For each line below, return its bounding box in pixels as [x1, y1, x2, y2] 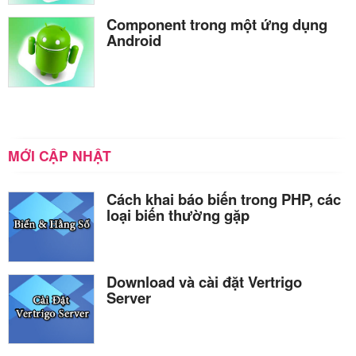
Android [106, 29, 161, 52]
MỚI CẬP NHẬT [8, 145, 111, 165]
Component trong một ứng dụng [106, 14, 327, 36]
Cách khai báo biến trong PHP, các [106, 188, 341, 210]
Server [106, 286, 151, 308]
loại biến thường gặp [106, 203, 250, 226]
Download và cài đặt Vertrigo [106, 270, 302, 292]
